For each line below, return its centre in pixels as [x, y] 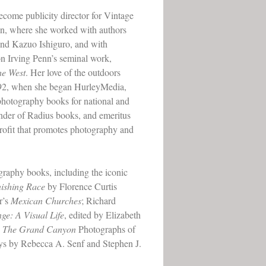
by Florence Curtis [81, 186]
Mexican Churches [46, 200]
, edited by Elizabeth [103, 215]
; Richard [99, 200]
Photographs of [106, 229]
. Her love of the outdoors [73, 72]
